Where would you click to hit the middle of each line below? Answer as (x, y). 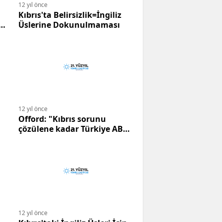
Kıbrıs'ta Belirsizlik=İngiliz (70, 15)
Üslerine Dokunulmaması (69, 25)
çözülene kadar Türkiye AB (71, 129)
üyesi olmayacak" (54, 139)
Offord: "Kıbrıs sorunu (62, 119)
